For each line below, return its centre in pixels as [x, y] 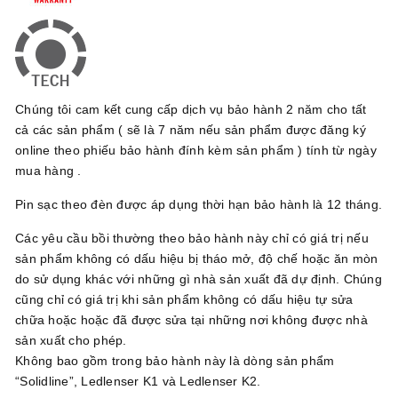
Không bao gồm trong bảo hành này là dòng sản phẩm [175, 360]
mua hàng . [48, 170]
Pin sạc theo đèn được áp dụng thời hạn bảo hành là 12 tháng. [199, 204]
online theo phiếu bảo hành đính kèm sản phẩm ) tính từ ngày [196, 150]
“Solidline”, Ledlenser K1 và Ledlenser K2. [138, 381]
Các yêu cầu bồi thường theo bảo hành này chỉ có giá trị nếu [192, 238]
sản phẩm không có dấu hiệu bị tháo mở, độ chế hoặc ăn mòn [197, 258]
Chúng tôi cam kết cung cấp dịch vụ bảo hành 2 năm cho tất [191, 109]
